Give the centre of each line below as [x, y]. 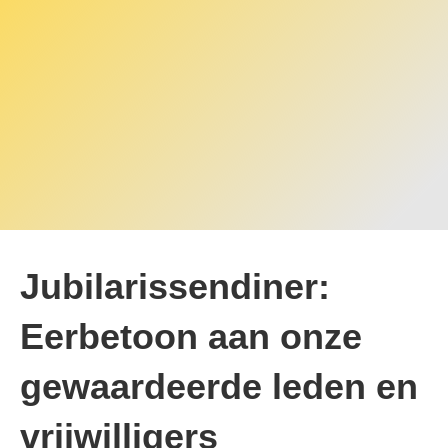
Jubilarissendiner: [175, 287]
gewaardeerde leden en [219, 387]
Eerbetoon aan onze [191, 337]
